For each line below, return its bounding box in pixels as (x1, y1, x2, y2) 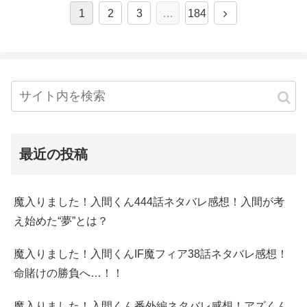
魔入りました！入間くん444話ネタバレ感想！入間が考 (14, 196, 284, 208)
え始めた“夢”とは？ (14, 215, 108, 228)
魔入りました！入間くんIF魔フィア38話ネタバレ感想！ (14, 248, 288, 260)
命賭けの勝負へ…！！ (14, 267, 123, 280)
